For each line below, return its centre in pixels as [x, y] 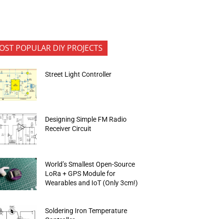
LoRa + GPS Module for [80, 173]
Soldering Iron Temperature [86, 211]
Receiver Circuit [68, 128]
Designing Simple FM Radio [86, 119]
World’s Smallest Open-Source [90, 164]
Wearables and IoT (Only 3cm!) [92, 183]
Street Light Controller [78, 75]
